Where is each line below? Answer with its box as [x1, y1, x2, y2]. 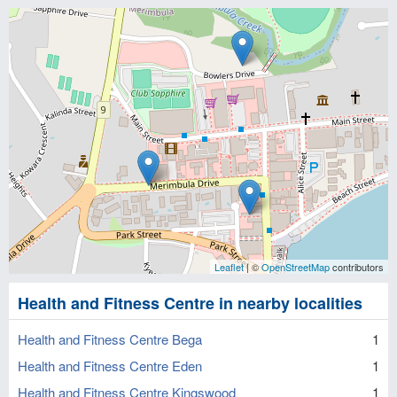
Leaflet [214, 260, 244, 274]
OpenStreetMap [261, 260, 330, 274]
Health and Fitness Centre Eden [18, 356, 202, 375]
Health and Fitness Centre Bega [18, 330, 202, 348]
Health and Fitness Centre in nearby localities [18, 292, 362, 315]
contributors [330, 260, 384, 274]
